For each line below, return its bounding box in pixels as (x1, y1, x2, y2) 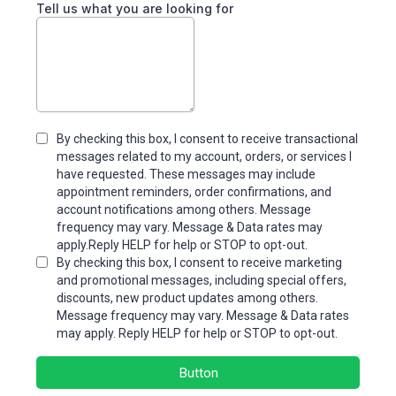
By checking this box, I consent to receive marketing (57, 255, 342, 270)
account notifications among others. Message (57, 202, 311, 217)
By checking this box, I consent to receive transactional (57, 132, 358, 146)
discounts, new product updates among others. (57, 291, 318, 305)
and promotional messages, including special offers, (57, 273, 346, 287)
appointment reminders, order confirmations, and (57, 185, 331, 199)
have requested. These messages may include (57, 167, 316, 181)
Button (178, 364, 218, 381)
